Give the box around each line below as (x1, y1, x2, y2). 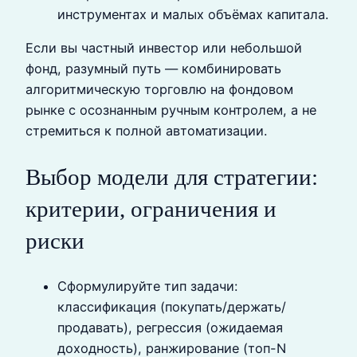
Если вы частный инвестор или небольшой (25, 40, 302, 57)
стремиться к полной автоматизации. (25, 123, 267, 139)
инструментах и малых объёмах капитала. (57, 6, 328, 23)
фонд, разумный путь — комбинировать (25, 61, 281, 77)
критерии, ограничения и (25, 195, 277, 222)
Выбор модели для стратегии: (25, 163, 318, 190)
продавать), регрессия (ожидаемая (57, 319, 283, 335)
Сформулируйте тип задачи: (57, 277, 237, 294)
